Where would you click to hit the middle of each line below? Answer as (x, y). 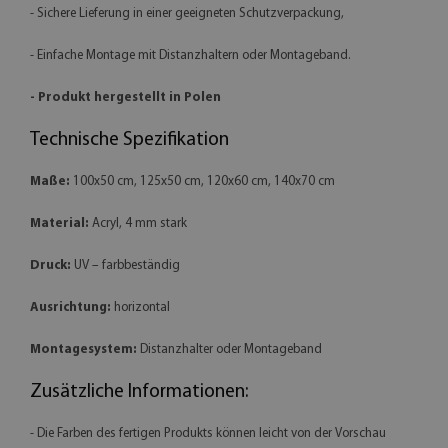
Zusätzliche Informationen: (139, 391)
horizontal (140, 307)
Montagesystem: (83, 349)
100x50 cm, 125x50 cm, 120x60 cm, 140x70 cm (202, 181)
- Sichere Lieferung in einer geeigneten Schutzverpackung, (187, 13)
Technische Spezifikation (129, 139)
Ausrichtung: (70, 307)
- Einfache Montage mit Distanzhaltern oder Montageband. (190, 55)
